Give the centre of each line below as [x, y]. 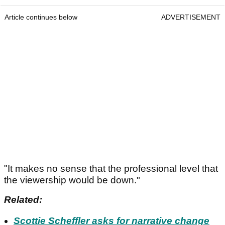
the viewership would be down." [72, 180]
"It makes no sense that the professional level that [111, 169]
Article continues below [41, 17]
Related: [23, 200]
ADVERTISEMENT [191, 17]
